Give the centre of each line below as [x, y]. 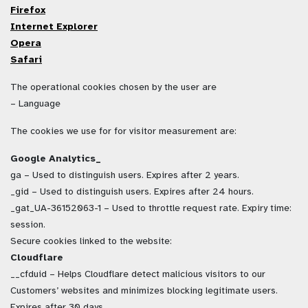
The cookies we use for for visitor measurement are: [123, 131]
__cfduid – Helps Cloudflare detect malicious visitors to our [138, 274]
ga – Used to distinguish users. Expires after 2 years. [125, 175]
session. [28, 225]
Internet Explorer [54, 27]
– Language [35, 104]
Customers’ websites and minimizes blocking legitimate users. [144, 291]
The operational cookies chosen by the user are [113, 87]
